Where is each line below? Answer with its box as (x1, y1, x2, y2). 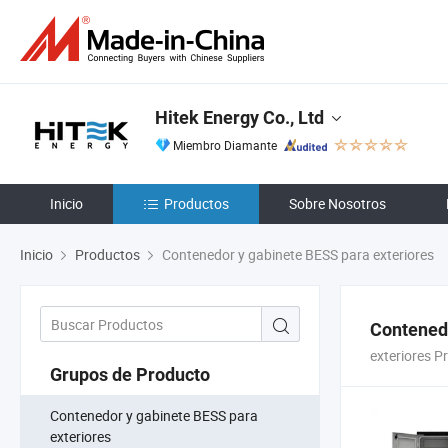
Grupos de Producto (50, 363, 210, 385)
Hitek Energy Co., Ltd (155, 107, 324, 128)
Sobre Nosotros (289, 194, 386, 213)
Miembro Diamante (173, 137, 277, 153)
